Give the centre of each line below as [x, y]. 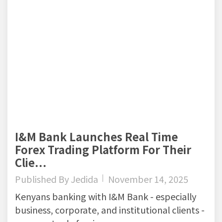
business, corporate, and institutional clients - [110, 210]
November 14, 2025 [148, 179]
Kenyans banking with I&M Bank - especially [106, 196]
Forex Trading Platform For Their [103, 149]
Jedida [84, 179]
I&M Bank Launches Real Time [96, 137]
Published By [43, 179]
